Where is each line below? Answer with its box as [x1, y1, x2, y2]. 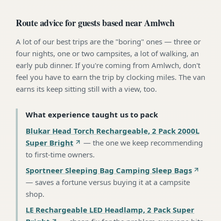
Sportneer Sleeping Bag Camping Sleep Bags [26, 165, 192, 175]
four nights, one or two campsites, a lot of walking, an [16, 48, 199, 58]
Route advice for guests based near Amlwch [16, 16, 175, 29]
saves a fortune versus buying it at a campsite [35, 177, 190, 187]
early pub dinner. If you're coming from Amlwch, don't [16, 60, 200, 70]
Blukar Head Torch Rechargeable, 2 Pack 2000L [26, 125, 199, 136]
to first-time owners [26, 149, 93, 159]
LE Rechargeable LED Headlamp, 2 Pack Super [26, 204, 194, 215]
